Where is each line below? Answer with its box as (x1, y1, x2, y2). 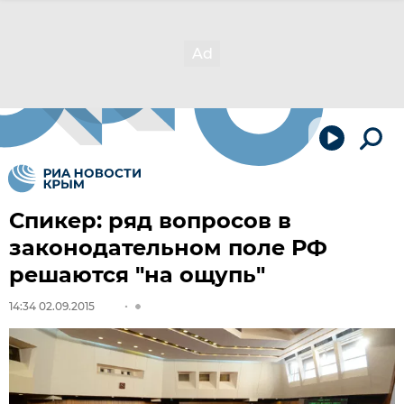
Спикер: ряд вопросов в (9, 207, 291, 234)
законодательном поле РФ (9, 234, 327, 261)
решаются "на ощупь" (9, 262, 265, 288)
